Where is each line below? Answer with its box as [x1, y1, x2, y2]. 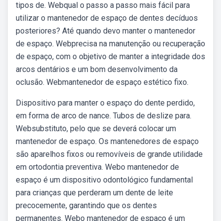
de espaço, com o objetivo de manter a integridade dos [16, 52, 205, 61]
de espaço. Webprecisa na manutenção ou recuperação [16, 39, 205, 48]
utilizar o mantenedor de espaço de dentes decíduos [16, 13, 198, 23]
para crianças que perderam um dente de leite [16, 188, 173, 197]
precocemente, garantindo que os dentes [16, 201, 157, 210]
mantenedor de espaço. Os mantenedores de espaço [16, 137, 199, 146]
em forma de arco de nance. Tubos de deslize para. [16, 111, 191, 120]
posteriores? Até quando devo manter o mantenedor [16, 26, 195, 36]
